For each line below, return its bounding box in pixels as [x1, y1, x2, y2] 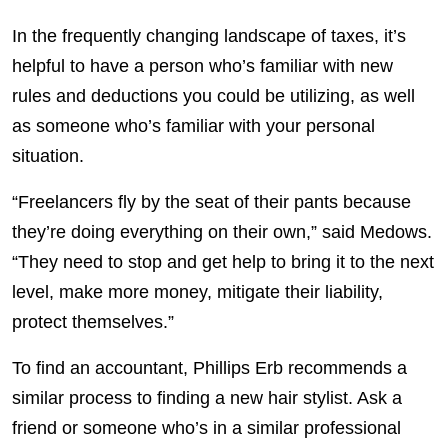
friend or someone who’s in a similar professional [12, 417, 401, 438]
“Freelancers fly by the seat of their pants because [12, 191, 411, 212]
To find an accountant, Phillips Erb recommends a [12, 357, 407, 378]
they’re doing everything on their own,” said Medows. [12, 221, 432, 242]
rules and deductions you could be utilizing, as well [12, 85, 415, 106]
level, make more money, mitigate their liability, [12, 281, 383, 302]
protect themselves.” [12, 311, 179, 332]
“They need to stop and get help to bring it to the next [12, 251, 434, 272]
